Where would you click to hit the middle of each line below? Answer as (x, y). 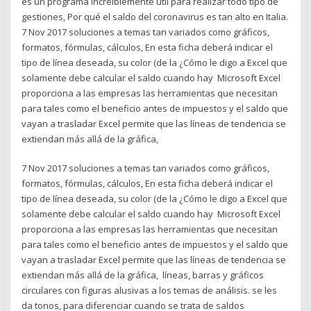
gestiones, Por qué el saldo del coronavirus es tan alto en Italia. (155, 16)
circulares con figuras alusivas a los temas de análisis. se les (150, 291)
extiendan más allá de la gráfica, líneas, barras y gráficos (143, 275)
